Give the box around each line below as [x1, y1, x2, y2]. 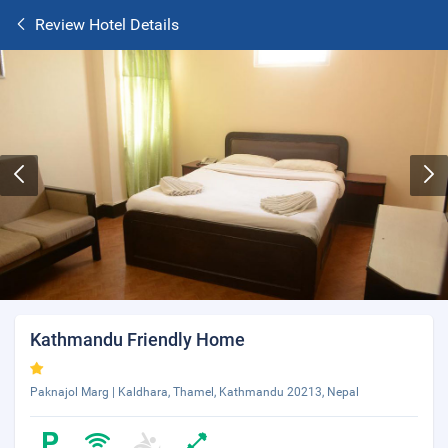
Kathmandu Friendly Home [30, 329, 245, 350]
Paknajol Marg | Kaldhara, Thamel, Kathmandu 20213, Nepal [30, 385, 359, 399]
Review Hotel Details [35, 15, 179, 34]
